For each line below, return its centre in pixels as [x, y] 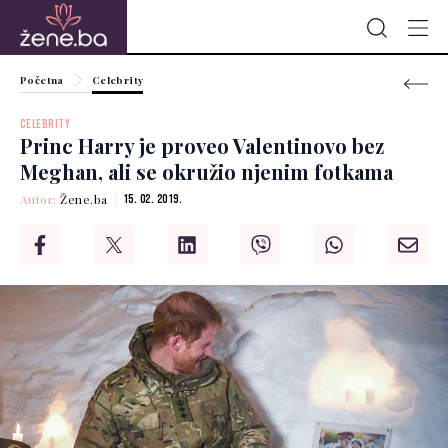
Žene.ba [84, 199]
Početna [42, 80]
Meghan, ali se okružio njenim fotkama [206, 172]
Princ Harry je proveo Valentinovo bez [202, 146]
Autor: [40, 199]
